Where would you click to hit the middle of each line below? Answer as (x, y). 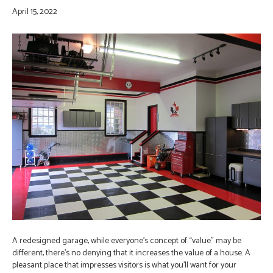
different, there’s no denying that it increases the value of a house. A (131, 253)
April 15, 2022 (35, 12)
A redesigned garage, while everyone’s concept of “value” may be (127, 241)
